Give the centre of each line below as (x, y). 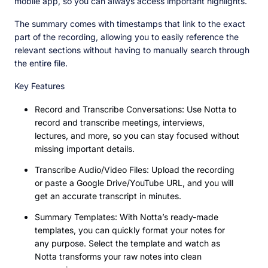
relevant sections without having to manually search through (132, 50)
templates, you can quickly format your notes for (130, 230)
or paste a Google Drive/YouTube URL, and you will (134, 183)
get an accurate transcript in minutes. (108, 196)
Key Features (39, 86)
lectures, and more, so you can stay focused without (137, 136)
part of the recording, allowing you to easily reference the (127, 37)
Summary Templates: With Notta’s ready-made (127, 217)
